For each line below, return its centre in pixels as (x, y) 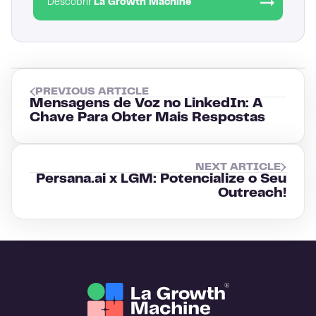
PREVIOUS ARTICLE (92, 92)
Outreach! (252, 194)
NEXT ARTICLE (238, 167)
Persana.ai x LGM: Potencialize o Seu (161, 180)
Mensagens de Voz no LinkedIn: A (146, 104)
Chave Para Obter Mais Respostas (147, 118)
